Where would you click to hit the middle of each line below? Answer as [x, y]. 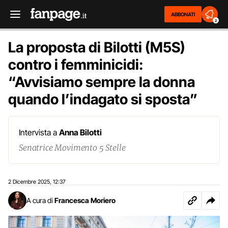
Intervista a [39, 132]
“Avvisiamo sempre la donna [102, 82]
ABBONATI [183, 14]
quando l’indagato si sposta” [103, 99]
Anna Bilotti [80, 132]
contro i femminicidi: [76, 65]
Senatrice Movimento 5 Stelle [72, 148]
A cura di [40, 200]
